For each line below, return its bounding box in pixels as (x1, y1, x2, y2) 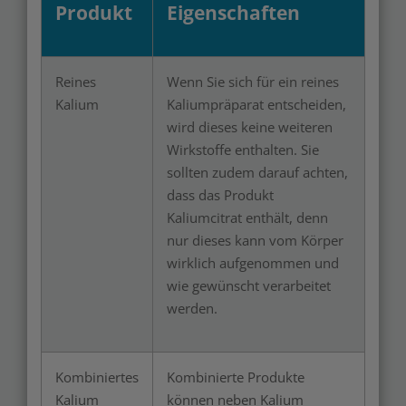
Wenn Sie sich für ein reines (167, 72, 339, 91)
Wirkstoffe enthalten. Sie (167, 140, 319, 159)
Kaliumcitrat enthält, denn (167, 208, 328, 227)
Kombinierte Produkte (167, 368, 304, 386)
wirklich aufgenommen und (167, 254, 339, 272)
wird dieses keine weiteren (167, 118, 333, 136)
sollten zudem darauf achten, (167, 163, 348, 181)
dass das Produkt (167, 186, 274, 204)
